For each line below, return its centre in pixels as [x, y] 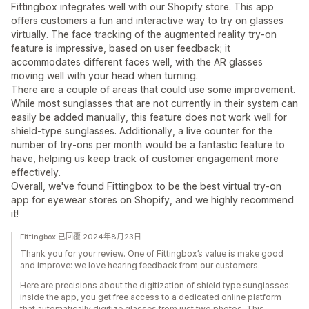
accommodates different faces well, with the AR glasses [137, 62]
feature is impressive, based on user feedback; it [121, 48]
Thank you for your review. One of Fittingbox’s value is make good [152, 253]
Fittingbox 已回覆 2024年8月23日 [81, 237]
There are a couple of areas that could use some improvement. [153, 89]
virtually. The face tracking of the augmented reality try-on [144, 34]
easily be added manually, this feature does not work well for [149, 117]
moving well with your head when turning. [104, 76]
